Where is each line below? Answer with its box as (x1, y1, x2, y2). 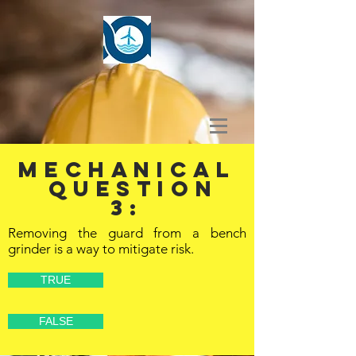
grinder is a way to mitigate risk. (8, 241, 194, 257)
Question (36, 175, 219, 202)
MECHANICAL (18, 156, 236, 183)
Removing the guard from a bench (8, 225, 246, 241)
